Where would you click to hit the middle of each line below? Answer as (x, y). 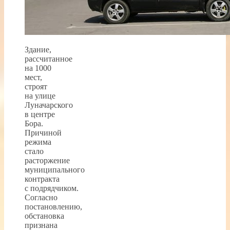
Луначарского (49, 105)
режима (38, 142)
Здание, (38, 49)
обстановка (44, 216)
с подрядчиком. (52, 188)
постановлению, (53, 206)
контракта (42, 179)
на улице (40, 95)
